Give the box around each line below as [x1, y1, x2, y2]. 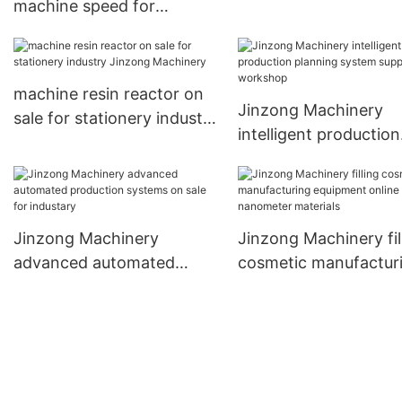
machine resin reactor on [13, 84, 204, 104]
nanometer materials [237, 301, 395, 321]
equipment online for [237, 277, 396, 297]
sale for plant [237, 4, 337, 24]
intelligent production [237, 125, 400, 144]
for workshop [237, 173, 341, 193]
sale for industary [13, 301, 145, 321]
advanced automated [13, 253, 175, 273]
